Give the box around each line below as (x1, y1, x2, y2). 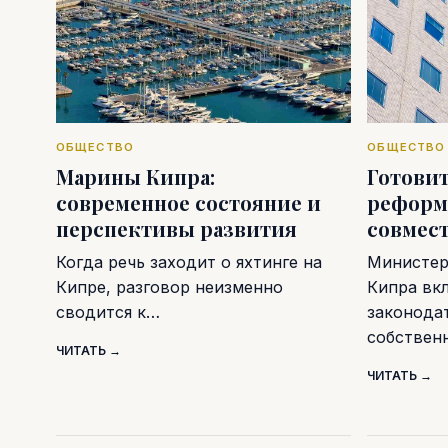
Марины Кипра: (56, 162, 215, 190)
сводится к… (56, 301, 160, 322)
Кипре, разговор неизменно (56, 276, 283, 297)
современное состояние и (56, 188, 321, 216)
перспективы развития (56, 214, 297, 242)
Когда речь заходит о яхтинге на (56, 251, 322, 272)
